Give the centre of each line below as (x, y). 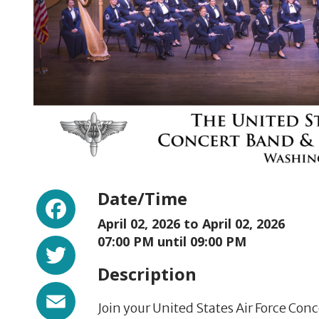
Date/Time (142, 198)
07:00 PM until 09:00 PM (172, 241)
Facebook (127, 200)
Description (147, 273)
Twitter (115, 247)
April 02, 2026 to (150, 223)
